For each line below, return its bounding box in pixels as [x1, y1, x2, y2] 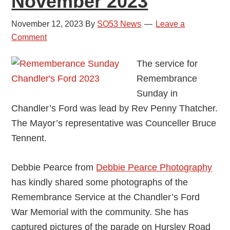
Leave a [156, 19, 185, 28]
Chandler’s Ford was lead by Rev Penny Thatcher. [11, 103, 218, 113]
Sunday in [137, 88, 178, 99]
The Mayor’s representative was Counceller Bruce [11, 118, 217, 128]
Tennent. [11, 132, 47, 143]
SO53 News [97, 19, 142, 28]
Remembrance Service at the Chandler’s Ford [11, 191, 200, 202]
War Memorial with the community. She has [11, 206, 189, 217]
